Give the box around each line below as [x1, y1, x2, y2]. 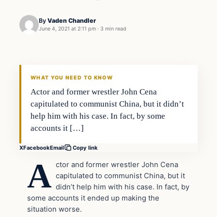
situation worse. [27, 204, 82, 214]
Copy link [73, 144, 98, 152]
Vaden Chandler [47, 17, 96, 25]
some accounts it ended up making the [27, 193, 159, 202]
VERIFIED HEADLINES [24, 65, 83, 71]
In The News [20, 31, 75, 43]
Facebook [23, 144, 50, 151]
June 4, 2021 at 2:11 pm [39, 26, 96, 32]
